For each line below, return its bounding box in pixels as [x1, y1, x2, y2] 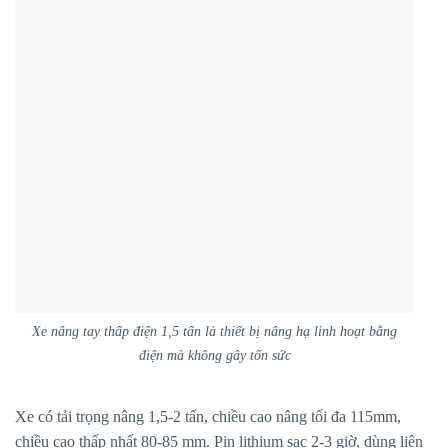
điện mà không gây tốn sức [138, 346, 291, 363]
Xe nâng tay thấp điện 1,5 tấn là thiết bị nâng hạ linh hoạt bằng [32, 322, 397, 339]
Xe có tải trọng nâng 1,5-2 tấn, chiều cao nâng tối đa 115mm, [15, 408, 401, 426]
